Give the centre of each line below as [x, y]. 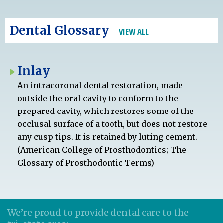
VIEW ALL [134, 31]
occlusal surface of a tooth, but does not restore [112, 124]
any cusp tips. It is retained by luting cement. [107, 137]
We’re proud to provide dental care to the [98, 212]
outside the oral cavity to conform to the [98, 98]
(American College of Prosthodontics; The [102, 150]
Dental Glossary [61, 30]
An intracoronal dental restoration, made [100, 85]
